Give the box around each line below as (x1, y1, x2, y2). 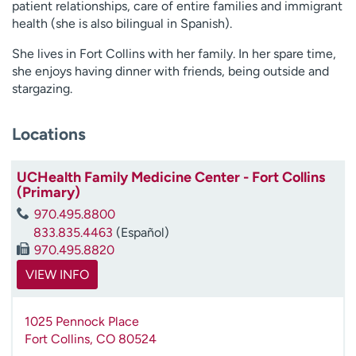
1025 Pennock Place (25, 313, 139, 329)
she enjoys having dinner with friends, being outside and (12, 64, 329, 79)
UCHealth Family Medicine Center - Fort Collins (17, 168, 325, 186)
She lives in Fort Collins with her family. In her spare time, (12, 46, 336, 61)
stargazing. (12, 81, 72, 96)
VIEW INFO (25, 266, 89, 282)
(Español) (113, 224, 169, 240)
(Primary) (17, 183, 80, 201)
